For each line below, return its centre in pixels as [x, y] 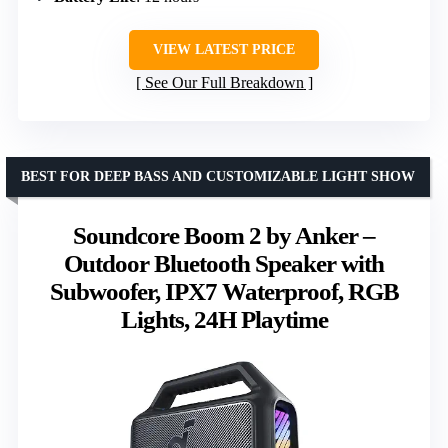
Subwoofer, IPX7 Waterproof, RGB [224, 291]
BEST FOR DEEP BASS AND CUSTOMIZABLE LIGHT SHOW [218, 176]
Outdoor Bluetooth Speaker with [224, 263]
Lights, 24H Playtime [224, 319]
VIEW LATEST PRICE [224, 49]
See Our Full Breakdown [224, 82]
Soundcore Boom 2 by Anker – [224, 235]
